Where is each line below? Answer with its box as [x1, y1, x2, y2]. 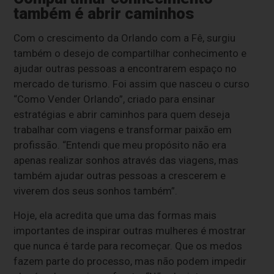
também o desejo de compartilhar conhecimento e [13, 46, 247, 59]
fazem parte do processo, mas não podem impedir [13, 254, 247, 267]
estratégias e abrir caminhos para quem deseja [13, 108, 231, 120]
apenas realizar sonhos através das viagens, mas [13, 154, 239, 166]
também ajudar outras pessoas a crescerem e [13, 169, 226, 182]
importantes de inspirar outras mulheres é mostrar [13, 224, 246, 237]
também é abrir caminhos [13, 4, 194, 23]
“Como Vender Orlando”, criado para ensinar [13, 92, 216, 105]
